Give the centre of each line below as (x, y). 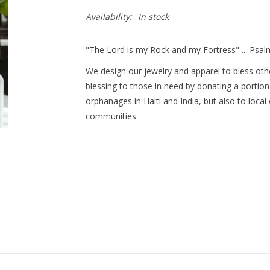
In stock (153, 17)
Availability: (108, 17)
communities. (111, 116)
